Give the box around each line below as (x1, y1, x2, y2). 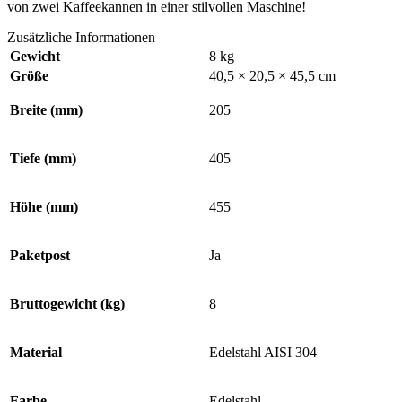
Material (10, 344, 62, 360)
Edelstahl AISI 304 (209, 344, 317, 360)
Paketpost (10, 247, 70, 263)
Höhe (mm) (10, 198, 78, 214)
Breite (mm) (10, 101, 83, 118)
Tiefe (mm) (10, 150, 76, 166)
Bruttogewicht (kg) (10, 295, 125, 311)
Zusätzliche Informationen (7, 29, 155, 45)
